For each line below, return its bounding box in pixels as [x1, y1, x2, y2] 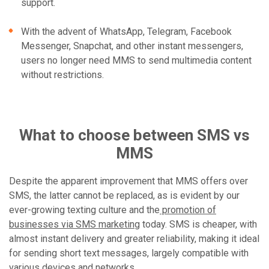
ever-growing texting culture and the [9, 204, 160, 216]
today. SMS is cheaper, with [140, 219, 257, 230]
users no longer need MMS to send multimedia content [21, 55, 252, 66]
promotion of [160, 204, 216, 216]
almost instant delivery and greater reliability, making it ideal [9, 233, 259, 244]
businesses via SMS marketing [9, 219, 140, 230]
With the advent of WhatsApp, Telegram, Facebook [21, 26, 232, 37]
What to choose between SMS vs [19, 126, 250, 144]
